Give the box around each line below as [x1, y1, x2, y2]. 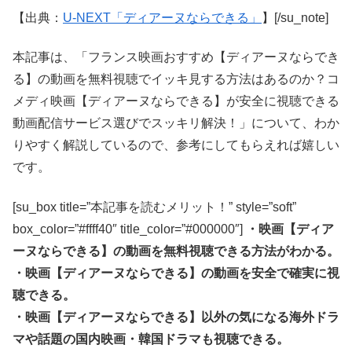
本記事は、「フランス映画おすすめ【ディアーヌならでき [13, 50, 339, 64]
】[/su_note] [262, 10, 328, 24]
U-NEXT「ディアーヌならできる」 [63, 10, 262, 24]
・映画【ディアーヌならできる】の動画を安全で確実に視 [13, 266, 339, 280]
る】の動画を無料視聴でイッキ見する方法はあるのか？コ [13, 72, 339, 86]
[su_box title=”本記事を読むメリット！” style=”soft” [13, 200, 296, 214]
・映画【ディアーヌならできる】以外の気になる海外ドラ [13, 310, 339, 324]
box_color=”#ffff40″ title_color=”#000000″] [13, 222, 246, 236]
